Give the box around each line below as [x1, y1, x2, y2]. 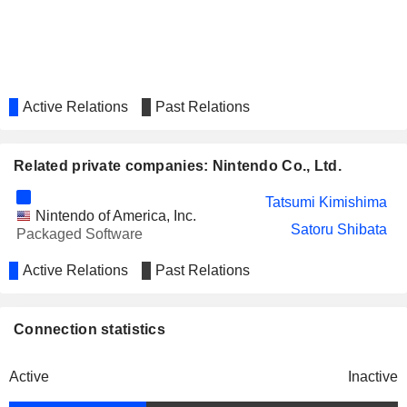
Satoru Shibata [290, 222, 387, 237]
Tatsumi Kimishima [264, 194, 387, 210]
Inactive [348, 369, 398, 384]
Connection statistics [14, 322, 165, 337]
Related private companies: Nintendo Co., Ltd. [14, 158, 342, 174]
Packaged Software [15, 226, 143, 242]
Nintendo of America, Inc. [35, 208, 196, 223]
